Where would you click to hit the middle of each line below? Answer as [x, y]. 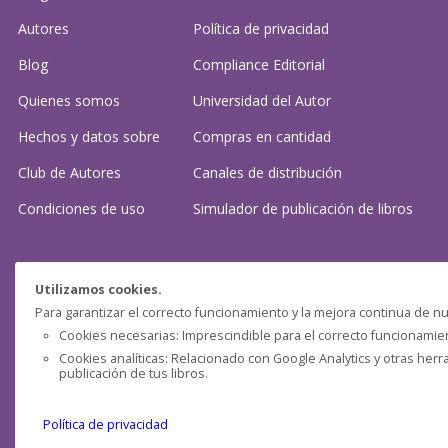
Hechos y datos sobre [89, 136]
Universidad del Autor [262, 100]
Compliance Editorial [259, 64]
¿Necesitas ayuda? [98, 279]
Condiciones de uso [81, 208]
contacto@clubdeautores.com [276, 360]
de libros [385, 208]
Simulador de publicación [275, 208]
